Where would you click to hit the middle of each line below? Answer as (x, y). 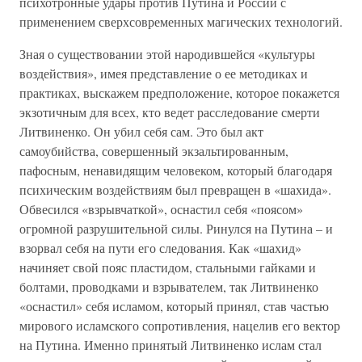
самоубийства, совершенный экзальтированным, (154, 151)
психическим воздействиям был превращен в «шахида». (175, 189)
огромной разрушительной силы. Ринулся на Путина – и (176, 228)
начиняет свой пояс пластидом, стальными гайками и (168, 267)
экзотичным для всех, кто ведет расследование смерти (170, 112)
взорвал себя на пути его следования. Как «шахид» (160, 248)
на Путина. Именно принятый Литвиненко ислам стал (170, 345)
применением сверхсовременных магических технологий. (181, 21)
